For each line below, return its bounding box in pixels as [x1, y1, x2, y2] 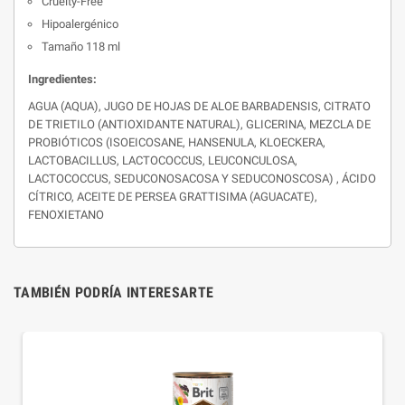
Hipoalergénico [42, 17, 118, 31]
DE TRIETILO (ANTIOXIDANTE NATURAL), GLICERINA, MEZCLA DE [28, 118, 371, 131]
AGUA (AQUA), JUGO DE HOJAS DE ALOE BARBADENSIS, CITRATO [28, 99, 371, 113]
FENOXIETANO [28, 208, 104, 221]
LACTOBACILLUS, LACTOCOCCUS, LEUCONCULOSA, [28, 154, 297, 167]
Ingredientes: [28, 72, 97, 86]
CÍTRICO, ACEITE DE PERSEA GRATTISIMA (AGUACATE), [28, 190, 317, 203]
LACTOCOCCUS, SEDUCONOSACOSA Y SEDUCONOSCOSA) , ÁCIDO [28, 172, 376, 185]
